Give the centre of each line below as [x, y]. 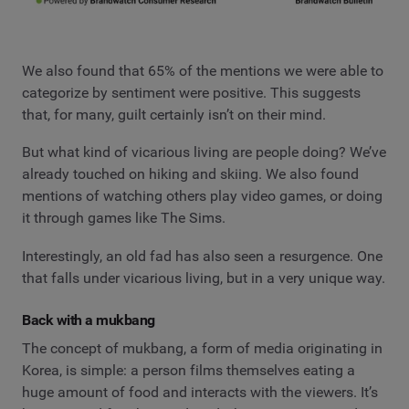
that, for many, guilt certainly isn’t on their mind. [174, 114]
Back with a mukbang [89, 320]
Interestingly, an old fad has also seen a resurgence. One [202, 256]
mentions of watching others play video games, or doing [202, 196]
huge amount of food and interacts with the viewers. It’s [200, 393]
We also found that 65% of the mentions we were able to [203, 70]
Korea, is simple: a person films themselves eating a [189, 371]
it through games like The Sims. [124, 218]
